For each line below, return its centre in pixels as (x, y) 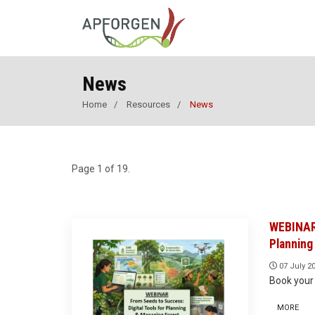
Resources (148, 104)
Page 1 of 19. (101, 168)
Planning (291, 244)
